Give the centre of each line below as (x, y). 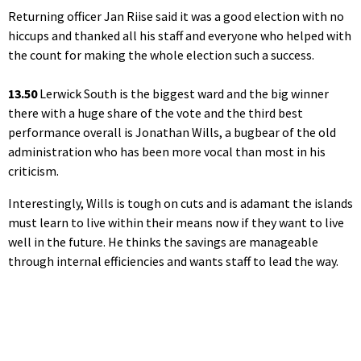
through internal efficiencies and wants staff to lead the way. (173, 261)
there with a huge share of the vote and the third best (156, 112)
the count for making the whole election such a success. (161, 54)
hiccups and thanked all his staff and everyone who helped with (180, 35)
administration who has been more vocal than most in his (167, 151)
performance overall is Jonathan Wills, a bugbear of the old (172, 132)
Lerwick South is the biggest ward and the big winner (184, 93)
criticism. (33, 170)
